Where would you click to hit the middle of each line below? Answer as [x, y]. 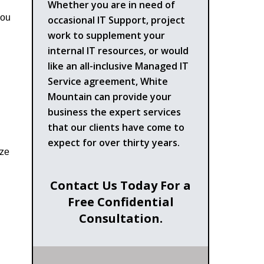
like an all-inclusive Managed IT [118, 66]
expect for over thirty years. [114, 142]
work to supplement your [107, 35]
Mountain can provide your [110, 96]
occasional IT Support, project [117, 20]
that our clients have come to [116, 127]
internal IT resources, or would [118, 50]
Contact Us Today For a [121, 185]
